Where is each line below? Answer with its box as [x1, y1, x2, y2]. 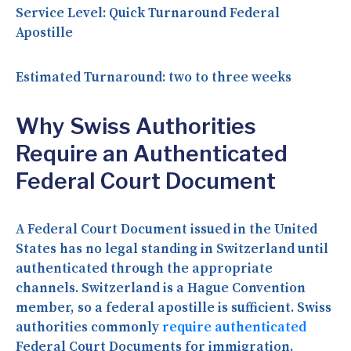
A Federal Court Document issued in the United [16, 220, 317, 238]
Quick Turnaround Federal [106, 4, 280, 22]
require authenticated [162, 318, 306, 336]
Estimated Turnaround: [16, 68, 165, 86]
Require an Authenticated [16, 139, 288, 167]
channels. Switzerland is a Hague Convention [16, 279, 306, 297]
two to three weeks [165, 68, 291, 86]
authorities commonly [16, 318, 162, 336]
